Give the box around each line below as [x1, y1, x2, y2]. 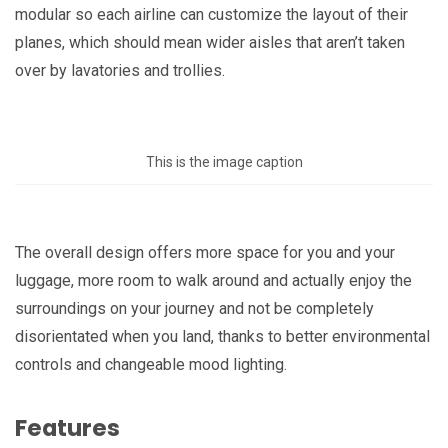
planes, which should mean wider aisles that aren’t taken [15, 32, 405, 52]
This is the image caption [145, 154, 303, 171]
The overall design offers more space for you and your [15, 242, 395, 262]
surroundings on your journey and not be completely [15, 298, 374, 318]
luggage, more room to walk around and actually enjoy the [15, 270, 412, 290]
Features [15, 412, 120, 445]
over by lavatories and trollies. [15, 60, 225, 80]
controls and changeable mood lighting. [15, 354, 287, 374]
